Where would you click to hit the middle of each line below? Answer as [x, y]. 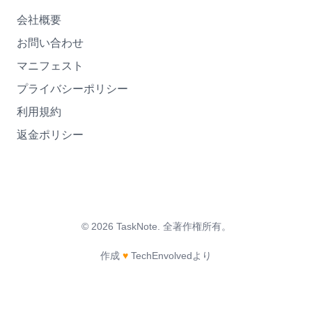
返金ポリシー [50, 135]
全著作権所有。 [197, 226]
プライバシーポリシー [72, 89]
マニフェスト [50, 66]
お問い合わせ [50, 43]
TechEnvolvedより [171, 256]
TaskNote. [138, 226]
